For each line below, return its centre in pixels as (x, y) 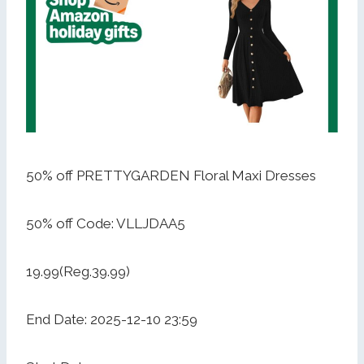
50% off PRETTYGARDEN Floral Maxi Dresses (171, 175)
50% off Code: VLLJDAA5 (106, 223)
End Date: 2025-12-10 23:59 (112, 319)
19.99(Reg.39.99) (78, 271)
